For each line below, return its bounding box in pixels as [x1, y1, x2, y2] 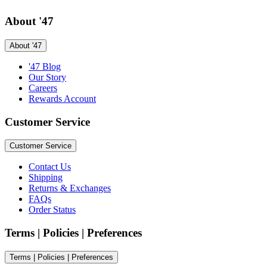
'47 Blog [29, 61, 61, 72]
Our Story [29, 72, 66, 82]
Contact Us [29, 162, 71, 172]
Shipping [29, 172, 63, 183]
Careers [29, 82, 57, 93]
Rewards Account [29, 93, 96, 104]
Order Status [29, 204, 76, 215]
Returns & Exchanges [29, 183, 111, 194]
